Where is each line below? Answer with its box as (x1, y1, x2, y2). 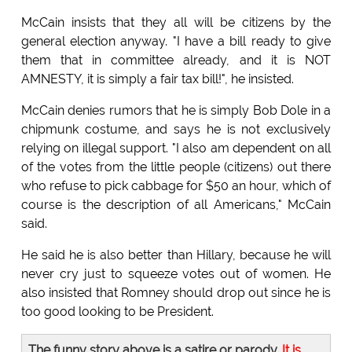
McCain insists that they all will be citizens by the (20, 14, 332, 30)
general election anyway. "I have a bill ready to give (20, 33, 332, 49)
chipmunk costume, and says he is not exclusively (20, 121, 332, 137)
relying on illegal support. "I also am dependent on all (20, 140, 332, 156)
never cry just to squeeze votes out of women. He (20, 266, 332, 281)
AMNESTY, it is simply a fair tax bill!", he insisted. (20, 71, 294, 86)
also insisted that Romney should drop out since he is (20, 284, 332, 300)
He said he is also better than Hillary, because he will (20, 247, 332, 262)
